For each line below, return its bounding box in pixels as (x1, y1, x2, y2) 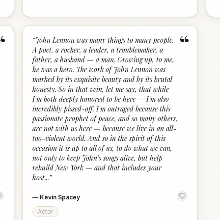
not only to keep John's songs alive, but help (32, 153, 163, 163)
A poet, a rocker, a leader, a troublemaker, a (32, 45, 164, 55)
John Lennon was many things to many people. (35, 35, 174, 45)
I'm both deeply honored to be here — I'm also (32, 94, 169, 104)
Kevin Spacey (40, 193, 81, 201)
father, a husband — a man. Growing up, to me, (32, 55, 175, 64)
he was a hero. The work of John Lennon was (32, 65, 166, 74)
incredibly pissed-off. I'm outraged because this (32, 104, 171, 113)
